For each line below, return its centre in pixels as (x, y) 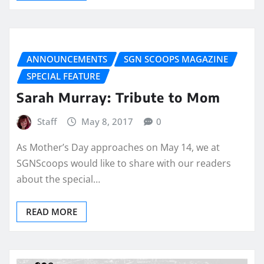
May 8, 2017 (108, 122)
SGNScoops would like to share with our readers (124, 164)
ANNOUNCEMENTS (67, 59)
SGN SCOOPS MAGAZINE (176, 59)
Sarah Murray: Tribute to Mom (118, 98)
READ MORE (52, 212)
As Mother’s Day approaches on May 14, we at (118, 148)
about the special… (58, 179)
